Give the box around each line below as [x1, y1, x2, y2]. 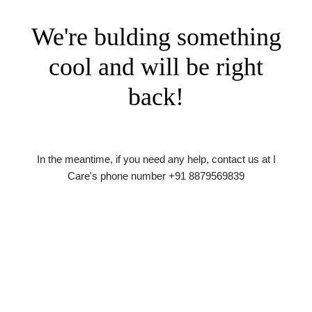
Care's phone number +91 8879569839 [68, 171, 244, 182]
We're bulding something [31, 23, 281, 51]
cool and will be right [49, 53, 263, 81]
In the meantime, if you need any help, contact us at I [36, 154, 276, 165]
